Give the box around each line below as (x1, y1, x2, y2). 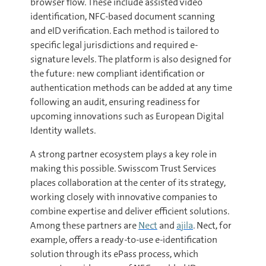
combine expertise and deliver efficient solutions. (30, 205, 229, 217)
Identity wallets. (30, 124, 96, 137)
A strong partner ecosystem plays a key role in (30, 148, 217, 160)
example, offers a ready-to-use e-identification (30, 233, 217, 246)
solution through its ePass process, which (30, 248, 198, 260)
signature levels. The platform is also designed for (30, 53, 232, 65)
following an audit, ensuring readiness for (30, 96, 200, 108)
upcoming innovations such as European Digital (30, 110, 224, 122)
